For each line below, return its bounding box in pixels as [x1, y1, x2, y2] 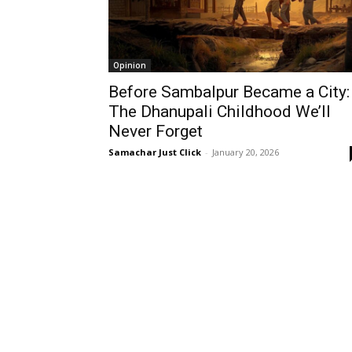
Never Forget [108, 122, 203, 141]
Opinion [113, 60, 146, 71]
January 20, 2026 [212, 146, 279, 158]
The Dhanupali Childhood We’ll [108, 102, 331, 121]
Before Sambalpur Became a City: [108, 82, 350, 101]
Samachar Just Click [108, 146, 201, 158]
